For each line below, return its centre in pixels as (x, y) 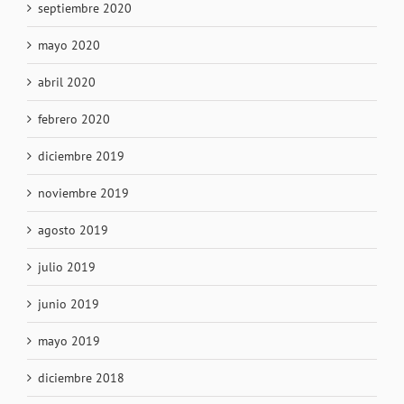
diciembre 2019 (81, 156)
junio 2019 (69, 303)
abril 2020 (67, 82)
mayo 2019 (69, 340)
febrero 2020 (74, 119)
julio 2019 (67, 266)
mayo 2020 (69, 45)
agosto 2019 (73, 230)
